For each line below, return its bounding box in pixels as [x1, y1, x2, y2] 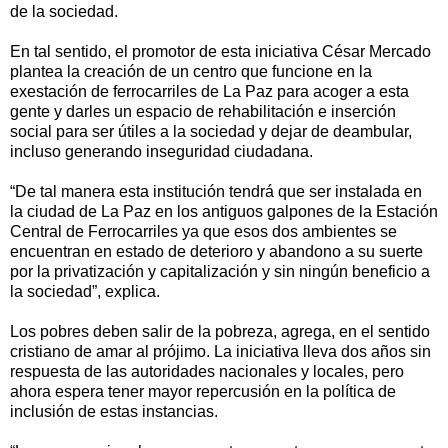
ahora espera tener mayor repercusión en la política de [10, 382, 396, 400]
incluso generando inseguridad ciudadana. [10, 142, 313, 160]
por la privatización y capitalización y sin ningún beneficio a [10, 262, 430, 280]
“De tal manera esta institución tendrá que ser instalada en [10, 182, 422, 200]
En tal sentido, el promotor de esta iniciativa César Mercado [10, 42, 431, 60]
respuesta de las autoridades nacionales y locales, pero [10, 362, 404, 380]
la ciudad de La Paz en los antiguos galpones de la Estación [10, 202, 438, 220]
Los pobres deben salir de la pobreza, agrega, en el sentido [10, 322, 430, 340]
